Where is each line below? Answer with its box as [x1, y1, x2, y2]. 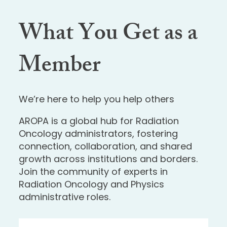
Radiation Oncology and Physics [19, 178, 165, 191]
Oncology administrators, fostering [19, 127, 178, 140]
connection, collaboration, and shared [19, 140, 193, 153]
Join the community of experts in [19, 165, 168, 178]
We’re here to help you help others [19, 93, 175, 105]
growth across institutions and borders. [19, 153, 198, 165]
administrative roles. [19, 191, 111, 203]
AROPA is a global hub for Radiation [19, 115, 179, 127]
